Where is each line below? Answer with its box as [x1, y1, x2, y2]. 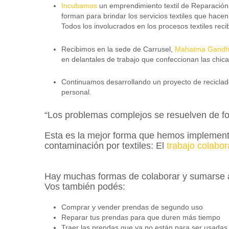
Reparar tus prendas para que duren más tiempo [61, 213, 220, 221]
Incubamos [61, 2, 97, 10]
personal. [61, 88, 91, 97]
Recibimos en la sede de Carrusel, [61, 44, 175, 53]
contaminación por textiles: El [44, 140, 167, 151]
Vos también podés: [44, 181, 125, 192]
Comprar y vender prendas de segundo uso [61, 202, 203, 211]
